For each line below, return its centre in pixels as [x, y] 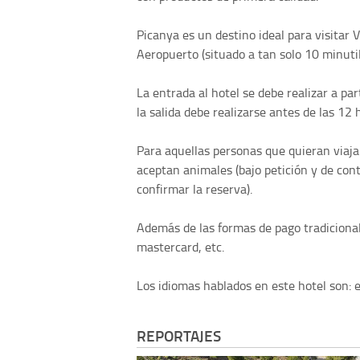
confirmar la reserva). [194, 188]
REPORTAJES [179, 336]
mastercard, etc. [180, 246]
